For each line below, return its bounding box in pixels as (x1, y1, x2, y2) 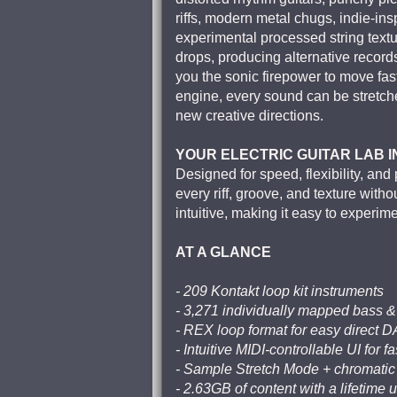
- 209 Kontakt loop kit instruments (175, 284, 384, 299)
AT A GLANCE (175, 245, 271, 260)
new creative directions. (175, 108, 323, 123)
